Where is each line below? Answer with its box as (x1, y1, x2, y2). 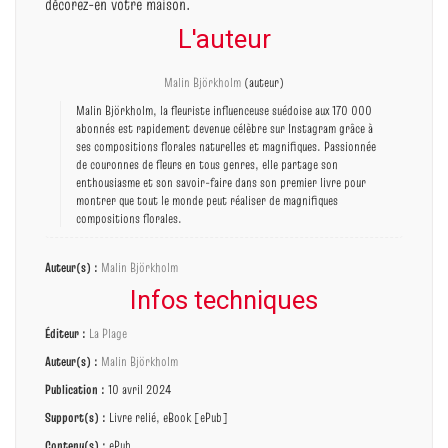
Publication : (45, 380, 105, 399)
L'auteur (177, 24, 271, 55)
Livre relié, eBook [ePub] (106, 408, 228, 427)
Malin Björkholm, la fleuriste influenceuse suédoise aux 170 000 (76, 101, 372, 120)
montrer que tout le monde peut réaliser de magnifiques (76, 191, 338, 210)
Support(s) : (45, 408, 106, 427)
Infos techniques (130, 285, 318, 316)
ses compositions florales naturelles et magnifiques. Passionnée (76, 137, 376, 156)
